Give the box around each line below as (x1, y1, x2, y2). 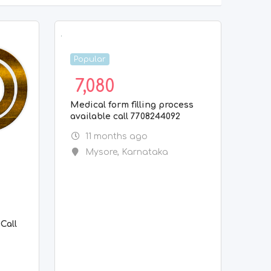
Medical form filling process (70, 100, 194, 109)
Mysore (85, 148, 117, 157)
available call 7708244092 (70, 112, 181, 121)
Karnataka (121, 148, 168, 157)
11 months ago (85, 132, 148, 141)
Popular (74, 55, 106, 64)
